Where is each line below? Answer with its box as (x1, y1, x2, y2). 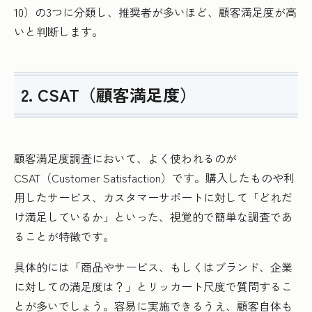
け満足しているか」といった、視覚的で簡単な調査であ (14, 208, 292, 226)
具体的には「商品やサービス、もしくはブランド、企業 (14, 258, 292, 276)
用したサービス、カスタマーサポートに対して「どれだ (14, 189, 292, 206)
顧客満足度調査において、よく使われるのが (14, 150, 237, 167)
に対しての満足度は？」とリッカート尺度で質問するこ (14, 278, 292, 295)
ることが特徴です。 (14, 228, 114, 245)
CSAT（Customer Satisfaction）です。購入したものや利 (14, 169, 295, 187)
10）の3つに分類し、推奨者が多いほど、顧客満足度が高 (14, 3, 297, 21)
